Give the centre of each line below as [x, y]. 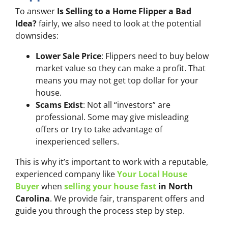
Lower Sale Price [68, 56]
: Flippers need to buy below [155, 56]
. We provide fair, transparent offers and [127, 199]
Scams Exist [59, 105]
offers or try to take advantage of [99, 130]
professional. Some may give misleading [112, 117]
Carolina [33, 199]
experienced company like [66, 174]
